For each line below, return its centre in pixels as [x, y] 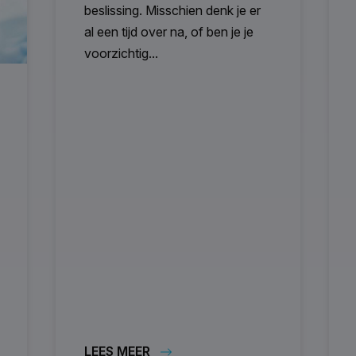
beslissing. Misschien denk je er [172, 11]
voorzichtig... [121, 54]
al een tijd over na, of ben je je [169, 32]
